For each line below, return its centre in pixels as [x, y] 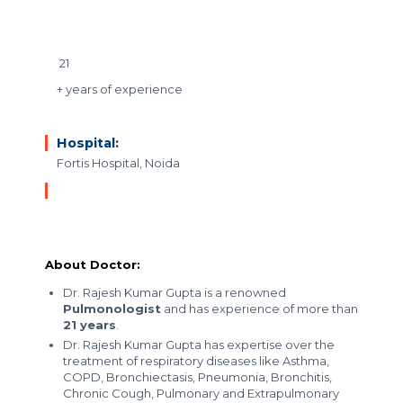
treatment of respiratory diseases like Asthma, [196, 361]
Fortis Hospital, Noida [118, 163]
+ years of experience [120, 89]
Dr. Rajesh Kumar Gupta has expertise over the [199, 345]
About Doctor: [93, 264]
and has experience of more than [260, 309]
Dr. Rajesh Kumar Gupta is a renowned [175, 292]
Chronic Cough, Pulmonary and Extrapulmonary [201, 393]
